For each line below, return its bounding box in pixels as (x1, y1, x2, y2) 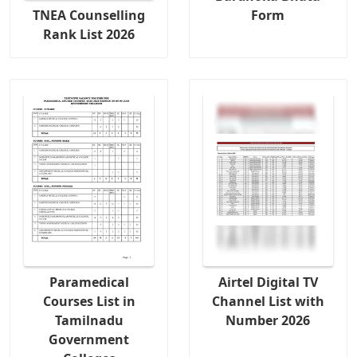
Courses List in (42, 292, 135, 311)
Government (49, 331, 130, 349)
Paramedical (49, 273, 129, 292)
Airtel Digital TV (218, 273, 318, 292)
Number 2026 (226, 312, 311, 330)
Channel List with (211, 292, 324, 311)
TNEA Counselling (33, 6, 146, 25)
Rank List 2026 (43, 25, 135, 44)
